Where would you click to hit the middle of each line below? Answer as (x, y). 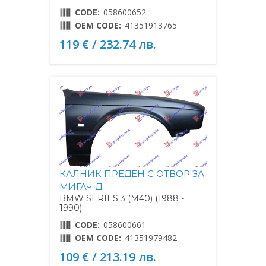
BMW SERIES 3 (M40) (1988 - (122, 198)
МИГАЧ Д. (82, 186)
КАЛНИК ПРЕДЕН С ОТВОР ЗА (132, 173)
